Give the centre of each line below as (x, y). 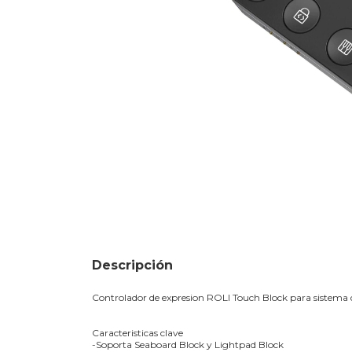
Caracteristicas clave (137, 332)
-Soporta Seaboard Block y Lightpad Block (188, 344)
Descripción (132, 265)
